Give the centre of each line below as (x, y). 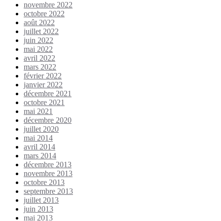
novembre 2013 (48, 173)
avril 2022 (39, 58)
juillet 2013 (41, 200)
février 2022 (43, 75)
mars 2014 (40, 155)
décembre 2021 (48, 93)
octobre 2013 (44, 182)
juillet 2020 (41, 129)
